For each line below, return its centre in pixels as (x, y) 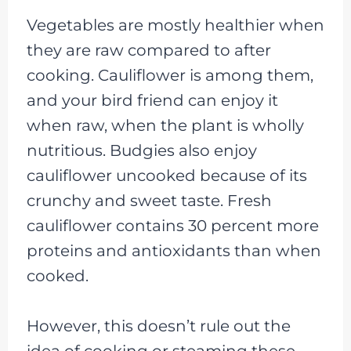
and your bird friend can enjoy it (152, 100)
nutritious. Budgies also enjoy (141, 150)
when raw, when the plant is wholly (165, 125)
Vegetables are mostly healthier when (175, 25)
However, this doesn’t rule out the (158, 326)
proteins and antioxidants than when (174, 250)
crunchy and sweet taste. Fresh (149, 200)
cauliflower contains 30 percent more (172, 225)
